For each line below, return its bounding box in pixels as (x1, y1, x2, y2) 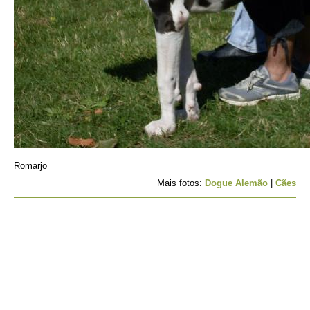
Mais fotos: (157, 178, 205, 188)
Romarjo (14, 161, 47, 171)
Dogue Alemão (205, 178, 268, 188)
